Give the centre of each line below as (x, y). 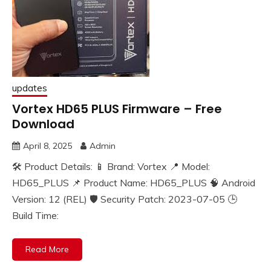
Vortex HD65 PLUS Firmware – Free (117, 109)
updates (30, 88)
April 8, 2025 (47, 146)
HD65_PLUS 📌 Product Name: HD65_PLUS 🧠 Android (134, 183)
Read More (47, 250)
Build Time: (35, 216)
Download (43, 124)
